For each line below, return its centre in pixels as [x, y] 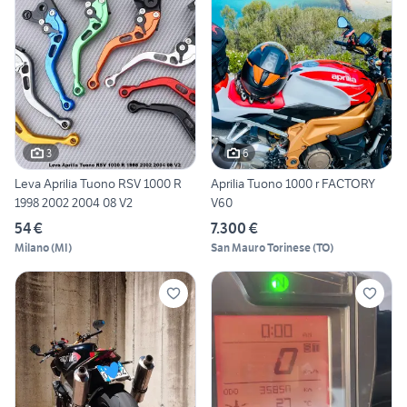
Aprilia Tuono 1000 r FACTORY [293, 184]
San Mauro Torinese [261, 248]
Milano [32, 248]
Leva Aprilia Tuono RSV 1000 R [98, 184]
